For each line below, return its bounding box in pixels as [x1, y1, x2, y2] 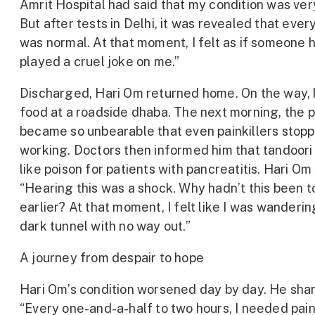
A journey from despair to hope [20, 250, 204, 265]
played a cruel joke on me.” [20, 53, 180, 69]
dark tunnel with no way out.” [20, 218, 191, 233]
